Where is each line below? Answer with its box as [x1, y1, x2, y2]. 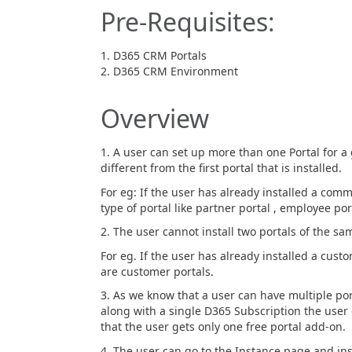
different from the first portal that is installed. [100, 160, 342, 175]
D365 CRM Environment [112, 64, 238, 79]
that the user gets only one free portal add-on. [100, 319, 346, 334]
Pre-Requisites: [100, 5, 275, 38]
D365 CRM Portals [112, 48, 207, 63]
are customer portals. [100, 263, 214, 279]
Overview [100, 101, 209, 135]
